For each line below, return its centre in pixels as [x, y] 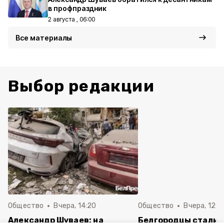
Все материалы [44, 38]
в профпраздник [77, 8]
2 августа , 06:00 [71, 19]
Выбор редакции [81, 86]
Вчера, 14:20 [75, 206]
